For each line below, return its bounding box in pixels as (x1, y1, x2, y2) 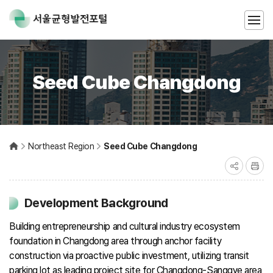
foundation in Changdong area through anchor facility (9, 235, 222, 247)
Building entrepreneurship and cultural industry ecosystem (9, 221, 240, 232)
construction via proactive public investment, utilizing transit (9, 250, 249, 261)
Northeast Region (28, 141, 94, 151)
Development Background (24, 196, 168, 210)
